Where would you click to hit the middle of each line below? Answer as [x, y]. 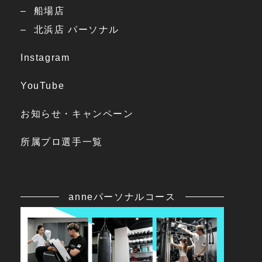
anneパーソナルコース [122, 196]
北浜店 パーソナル [77, 29]
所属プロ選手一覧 [62, 142]
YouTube [43, 85]
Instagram [45, 57]
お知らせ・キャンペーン [77, 113]
